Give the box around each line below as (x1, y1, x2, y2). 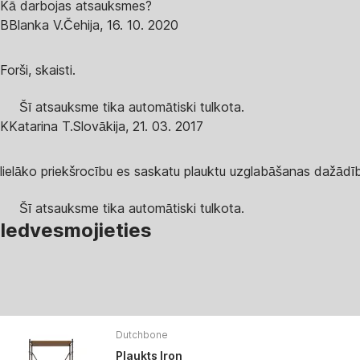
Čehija (63, 17, 100, 34)
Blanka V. (9, 17, 63, 34)
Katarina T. (9, 118, 73, 135)
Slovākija (73, 118, 125, 135)
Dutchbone (116, 329, 168, 342)
